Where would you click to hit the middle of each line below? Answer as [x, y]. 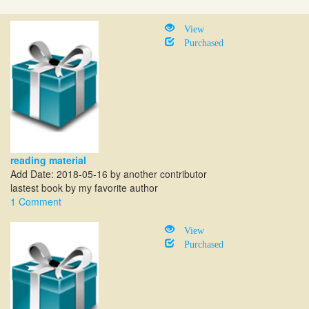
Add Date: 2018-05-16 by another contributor [109, 174]
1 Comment [36, 202]
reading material [48, 160]
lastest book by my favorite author [84, 188]
